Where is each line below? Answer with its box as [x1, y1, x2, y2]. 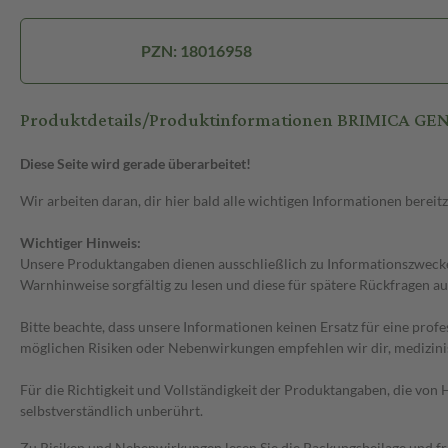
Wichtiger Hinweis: [20, 234, 141, 252]
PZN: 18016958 [141, 41, 252, 61]
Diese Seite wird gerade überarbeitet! [20, 155, 251, 173]
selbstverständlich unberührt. [20, 402, 203, 420]
